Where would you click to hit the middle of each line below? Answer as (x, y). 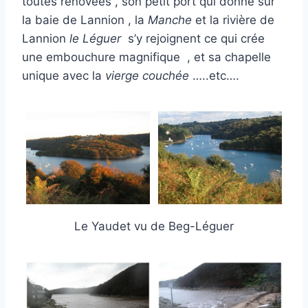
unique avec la (64, 75)
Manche (170, 20)
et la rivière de (233, 20)
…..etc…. (214, 75)
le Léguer (95, 38)
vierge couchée (147, 75)
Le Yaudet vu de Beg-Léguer (154, 227)
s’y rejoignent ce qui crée (195, 38)
